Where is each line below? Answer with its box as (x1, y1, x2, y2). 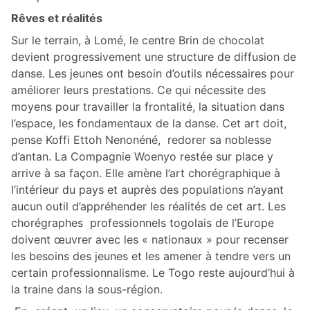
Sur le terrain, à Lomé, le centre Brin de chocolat (11, 33, 264, 47)
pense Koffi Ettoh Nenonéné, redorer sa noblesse (11, 132, 271, 147)
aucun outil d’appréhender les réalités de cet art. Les (11, 199, 286, 213)
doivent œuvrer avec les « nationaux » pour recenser (11, 232, 289, 246)
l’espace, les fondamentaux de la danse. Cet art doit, (11, 116, 286, 130)
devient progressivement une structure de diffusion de (11, 49, 296, 64)
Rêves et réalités (11, 10, 102, 25)
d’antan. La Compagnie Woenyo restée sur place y (11, 149, 273, 163)
